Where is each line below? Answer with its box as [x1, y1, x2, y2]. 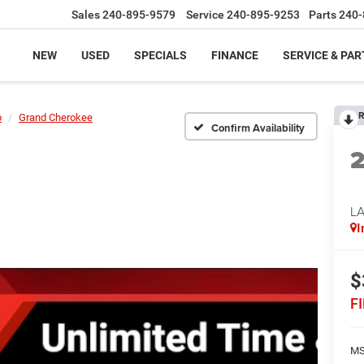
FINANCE [211, 49, 258, 63]
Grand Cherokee [19, 111, 93, 123]
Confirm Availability [211, 119, 305, 136]
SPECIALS [134, 49, 187, 63]
